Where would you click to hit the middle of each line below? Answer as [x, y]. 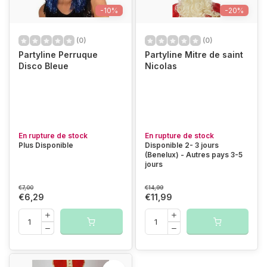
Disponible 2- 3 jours [181, 145]
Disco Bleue [44, 66]
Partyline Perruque [58, 55]
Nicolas [161, 66]
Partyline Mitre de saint [194, 55]
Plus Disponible [46, 145]
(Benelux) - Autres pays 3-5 [193, 155]
